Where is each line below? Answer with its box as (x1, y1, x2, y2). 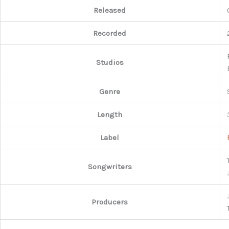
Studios (96, 58, 124, 67)
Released (94, 6, 126, 15)
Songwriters (87, 162, 132, 172)
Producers (91, 197, 128, 207)
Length (97, 110, 122, 120)
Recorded (93, 29, 126, 38)
